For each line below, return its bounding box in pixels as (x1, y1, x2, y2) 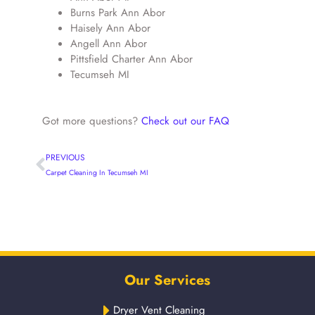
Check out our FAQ (141, 112, 229, 129)
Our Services (124, 269, 210, 290)
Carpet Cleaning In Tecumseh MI (46, 167, 148, 178)
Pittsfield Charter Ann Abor (70, 51, 193, 67)
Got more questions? (42, 112, 141, 129)
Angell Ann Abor (70, 35, 147, 51)
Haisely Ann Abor (70, 20, 150, 36)
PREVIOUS (46, 150, 85, 164)
